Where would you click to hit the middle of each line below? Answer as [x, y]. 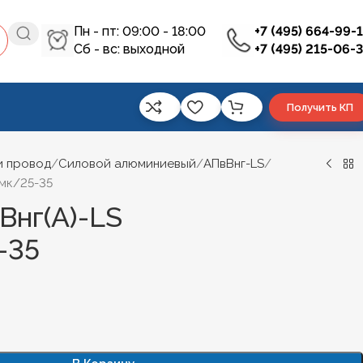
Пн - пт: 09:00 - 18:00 [140, 31]
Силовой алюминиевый [127, 164]
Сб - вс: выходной [129, 49]
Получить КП [320, 107]
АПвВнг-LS [234, 164]
